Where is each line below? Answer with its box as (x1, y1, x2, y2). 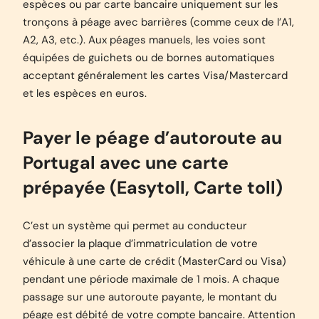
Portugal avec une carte (23, 151, 229, 174)
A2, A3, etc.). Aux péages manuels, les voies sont (23, 33, 266, 47)
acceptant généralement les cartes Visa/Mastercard (23, 68, 288, 83)
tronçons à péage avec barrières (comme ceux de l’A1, (23, 15, 294, 29)
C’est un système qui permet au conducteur (23, 219, 247, 233)
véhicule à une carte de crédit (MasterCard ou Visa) (23, 254, 286, 268)
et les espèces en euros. (23, 86, 147, 100)
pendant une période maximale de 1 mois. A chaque (23, 272, 280, 286)
